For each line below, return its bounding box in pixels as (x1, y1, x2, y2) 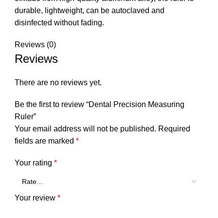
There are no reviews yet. (15, 78, 102, 87)
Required (158, 125, 190, 133)
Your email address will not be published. (15, 125, 156, 133)
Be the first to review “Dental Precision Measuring (15, 100, 184, 109)
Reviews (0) (15, 40, 56, 49)
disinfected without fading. (15, 18, 104, 27)
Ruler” (15, 112, 36, 121)
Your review (15, 194, 57, 202)
